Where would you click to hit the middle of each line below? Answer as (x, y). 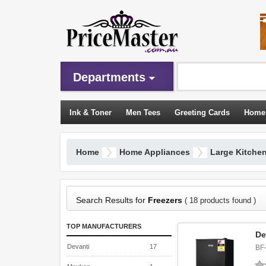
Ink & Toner (91, 113)
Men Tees (143, 113)
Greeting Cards (202, 113)
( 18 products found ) (220, 200)
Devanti (78, 246)
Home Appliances (155, 152)
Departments (109, 77)
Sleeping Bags (96, 137)
